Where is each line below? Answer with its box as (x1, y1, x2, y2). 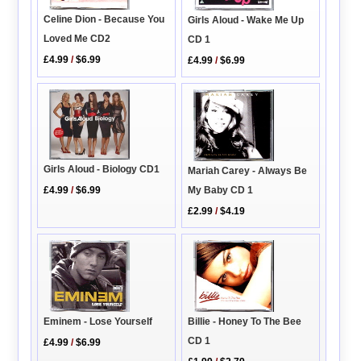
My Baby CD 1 (188, 184, 254, 196)
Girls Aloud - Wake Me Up (188, 14, 305, 26)
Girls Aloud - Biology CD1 (44, 164, 160, 176)
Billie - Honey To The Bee (188, 315, 302, 327)
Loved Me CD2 (44, 33, 111, 45)
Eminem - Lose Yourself (44, 315, 153, 327)
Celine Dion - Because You (44, 14, 165, 26)
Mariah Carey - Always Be (188, 164, 308, 176)
